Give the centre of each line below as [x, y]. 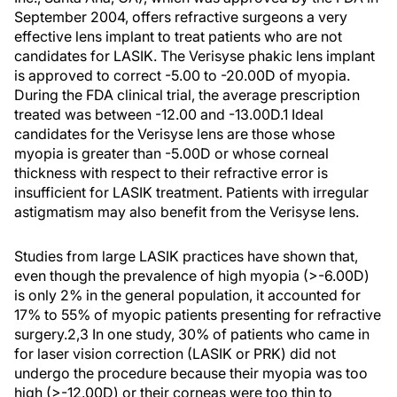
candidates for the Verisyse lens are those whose [175, 134]
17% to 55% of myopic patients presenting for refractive [198, 315]
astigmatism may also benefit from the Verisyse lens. [187, 212]
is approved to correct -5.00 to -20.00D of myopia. [182, 75]
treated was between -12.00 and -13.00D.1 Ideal [169, 114]
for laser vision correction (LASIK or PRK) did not [175, 354]
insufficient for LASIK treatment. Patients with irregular [191, 192]
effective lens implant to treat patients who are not [178, 36]
